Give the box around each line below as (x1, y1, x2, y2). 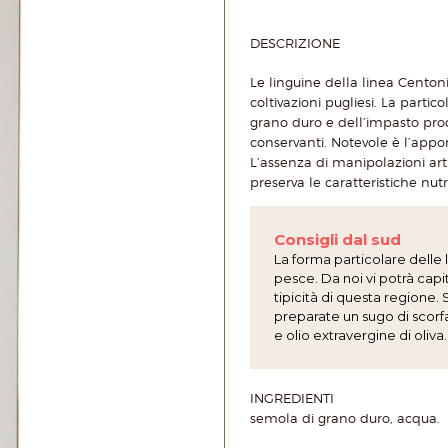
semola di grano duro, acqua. (250, 410, 440, 426)
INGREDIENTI (250, 390, 334, 406)
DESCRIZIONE (250, 35, 340, 51)
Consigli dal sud (274, 230, 401, 249)
